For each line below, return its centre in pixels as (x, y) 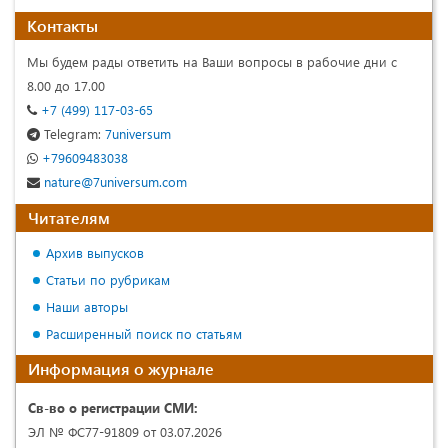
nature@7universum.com (113, 181)
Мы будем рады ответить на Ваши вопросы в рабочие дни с (212, 61)
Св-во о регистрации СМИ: (113, 407)
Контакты (62, 25)
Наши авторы (87, 306)
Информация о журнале (121, 368)
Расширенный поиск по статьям (144, 333)
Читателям (69, 217)
